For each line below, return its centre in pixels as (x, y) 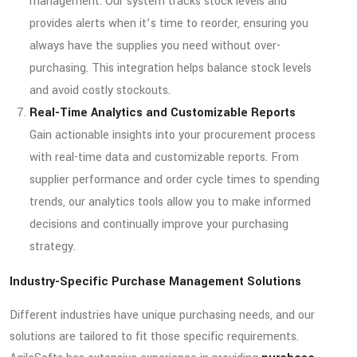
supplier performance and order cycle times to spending (175, 179)
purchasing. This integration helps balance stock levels (171, 68)
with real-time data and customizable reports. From (164, 157)
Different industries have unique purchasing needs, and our (162, 315)
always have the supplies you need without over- (155, 45)
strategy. (53, 246)
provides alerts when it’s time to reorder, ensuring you (169, 23)
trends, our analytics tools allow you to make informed (170, 202)
